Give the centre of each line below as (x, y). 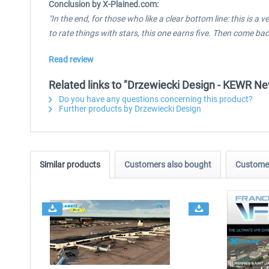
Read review (71, 59)
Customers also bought (168, 165)
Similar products (70, 165)
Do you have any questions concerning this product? (155, 99)
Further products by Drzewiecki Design (129, 109)
